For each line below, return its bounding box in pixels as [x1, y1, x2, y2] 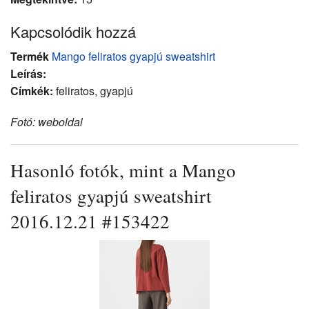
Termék [10, 48, 49, 64]
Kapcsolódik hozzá [10, 20, 136, 42]
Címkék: [10, 82, 53, 99]
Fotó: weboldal [10, 113, 83, 130]
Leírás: [10, 65, 46, 81]
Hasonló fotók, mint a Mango [10, 157, 236, 183]
